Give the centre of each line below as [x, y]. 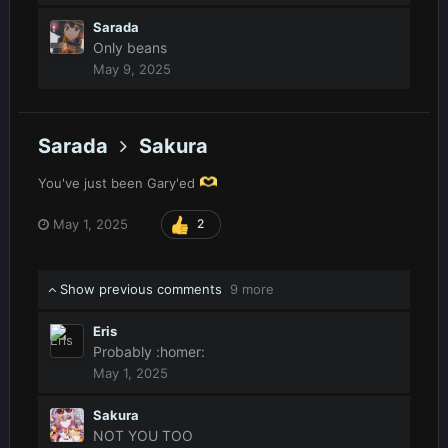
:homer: [180, 352]
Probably [124, 352]
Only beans [132, 47]
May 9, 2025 [132, 68]
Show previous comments [143, 289]
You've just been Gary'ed [118, 183]
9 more [252, 289]
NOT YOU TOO [143, 436]
